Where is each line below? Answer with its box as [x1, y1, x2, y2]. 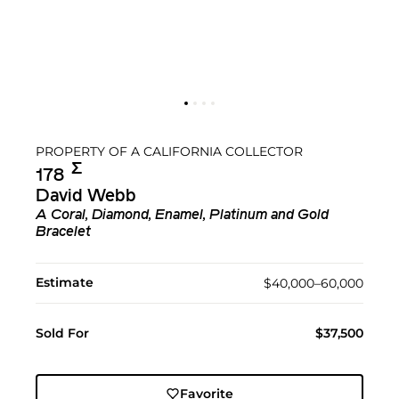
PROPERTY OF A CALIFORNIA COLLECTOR [36, 142, 303, 159]
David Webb [36, 188, 136, 207]
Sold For [36, 325, 89, 342]
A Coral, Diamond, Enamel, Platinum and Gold [36, 208, 329, 224]
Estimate [36, 274, 94, 291]
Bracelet [36, 225, 91, 240]
